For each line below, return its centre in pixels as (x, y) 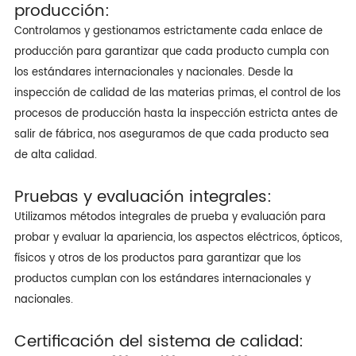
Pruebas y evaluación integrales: (143, 197)
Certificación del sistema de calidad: (159, 341)
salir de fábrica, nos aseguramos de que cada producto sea (171, 134)
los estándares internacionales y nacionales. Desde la (153, 72)
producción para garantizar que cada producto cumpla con (171, 52)
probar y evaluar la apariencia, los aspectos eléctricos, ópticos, (178, 238)
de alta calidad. (55, 155)
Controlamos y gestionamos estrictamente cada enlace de (168, 31)
